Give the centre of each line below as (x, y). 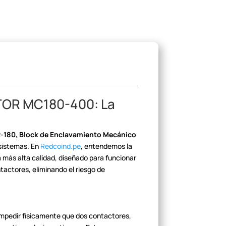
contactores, (109, 216)
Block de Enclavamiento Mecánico (77, 135)
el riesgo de (86, 169)
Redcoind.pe (61, 146)
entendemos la (108, 146)
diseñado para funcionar (97, 158)
